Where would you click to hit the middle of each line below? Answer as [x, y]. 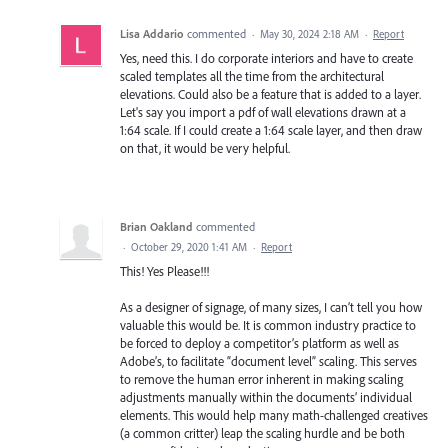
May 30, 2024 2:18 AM [309, 33]
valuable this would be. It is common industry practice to [268, 324]
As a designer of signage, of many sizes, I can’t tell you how [271, 306]
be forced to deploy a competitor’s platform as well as [259, 342]
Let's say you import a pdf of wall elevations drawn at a [263, 111]
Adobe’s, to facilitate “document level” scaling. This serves [268, 360]
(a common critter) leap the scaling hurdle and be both [262, 432]
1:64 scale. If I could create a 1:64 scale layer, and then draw [271, 129]
